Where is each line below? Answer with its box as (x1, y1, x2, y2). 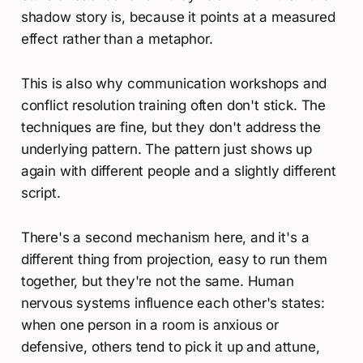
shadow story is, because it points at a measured (20, 9, 335, 26)
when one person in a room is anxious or (20, 317, 280, 334)
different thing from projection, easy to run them (20, 251, 327, 268)
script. (20, 185, 61, 202)
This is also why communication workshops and (20, 75, 327, 92)
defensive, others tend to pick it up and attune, (20, 339, 320, 356)
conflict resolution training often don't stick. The (20, 97, 327, 114)
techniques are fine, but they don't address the (20, 119, 321, 136)
